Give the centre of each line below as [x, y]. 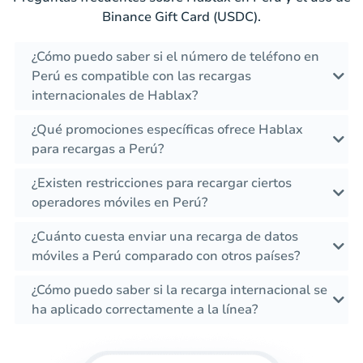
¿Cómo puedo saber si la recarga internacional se [179, 290]
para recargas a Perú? [98, 149]
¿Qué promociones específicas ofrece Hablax [167, 130]
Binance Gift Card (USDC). [181, 17]
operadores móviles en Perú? [120, 203]
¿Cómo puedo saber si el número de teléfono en [175, 57]
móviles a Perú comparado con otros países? [166, 256]
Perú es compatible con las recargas [141, 77]
